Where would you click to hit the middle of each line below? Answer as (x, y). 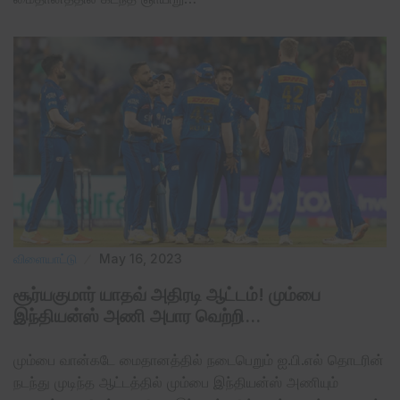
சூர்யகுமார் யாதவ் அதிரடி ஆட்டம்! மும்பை (167, 294)
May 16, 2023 (141, 258)
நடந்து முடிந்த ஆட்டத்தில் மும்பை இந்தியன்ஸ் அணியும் (176, 382)
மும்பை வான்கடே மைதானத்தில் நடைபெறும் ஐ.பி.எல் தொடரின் (199, 359)
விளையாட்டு (45, 258)
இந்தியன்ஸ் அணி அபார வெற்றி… (137, 316)
